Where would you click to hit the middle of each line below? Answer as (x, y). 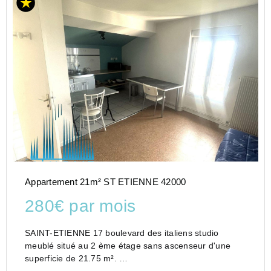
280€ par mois (80, 206)
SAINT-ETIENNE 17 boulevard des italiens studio (110, 233)
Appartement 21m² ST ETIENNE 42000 (106, 182)
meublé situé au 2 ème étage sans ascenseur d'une (128, 246)
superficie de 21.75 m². (72, 259)
